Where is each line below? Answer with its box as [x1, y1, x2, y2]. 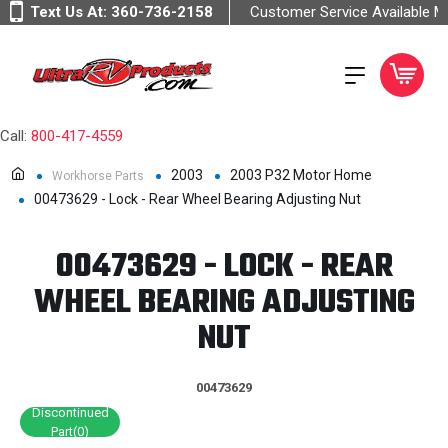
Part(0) [51, 424, 89, 439]
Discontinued [31, 405, 109, 420]
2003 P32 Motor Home [230, 167, 373, 183]
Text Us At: [30, 3, 111, 21]
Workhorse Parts [52, 168, 145, 183]
